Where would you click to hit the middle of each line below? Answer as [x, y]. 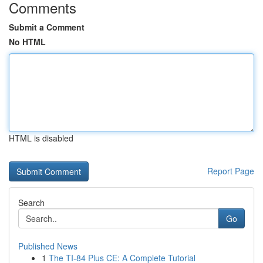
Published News [48, 246]
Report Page [231, 171]
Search [31, 203]
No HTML [27, 42]
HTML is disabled [41, 138]
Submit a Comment [47, 27]
